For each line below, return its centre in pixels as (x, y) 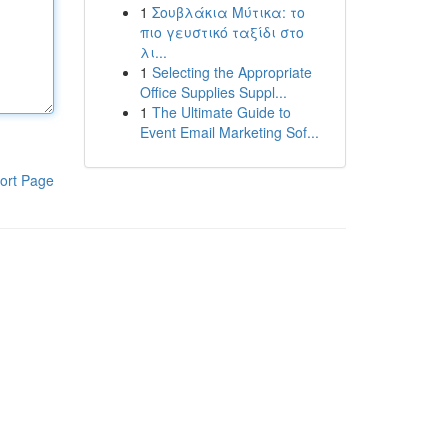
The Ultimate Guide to (221, 112)
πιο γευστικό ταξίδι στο (221, 32)
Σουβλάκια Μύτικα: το (228, 12)
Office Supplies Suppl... (213, 92)
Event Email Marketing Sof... (229, 132)
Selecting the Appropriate (231, 72)
